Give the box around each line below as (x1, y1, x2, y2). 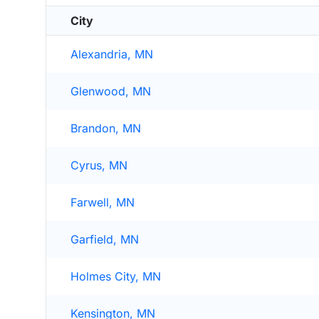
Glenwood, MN (70, 84, 151, 98)
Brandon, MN (70, 121, 141, 135)
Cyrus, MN (70, 158, 127, 172)
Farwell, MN (70, 195, 135, 209)
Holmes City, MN (70, 269, 161, 283)
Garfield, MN (70, 232, 139, 246)
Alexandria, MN (70, 47, 153, 61)
